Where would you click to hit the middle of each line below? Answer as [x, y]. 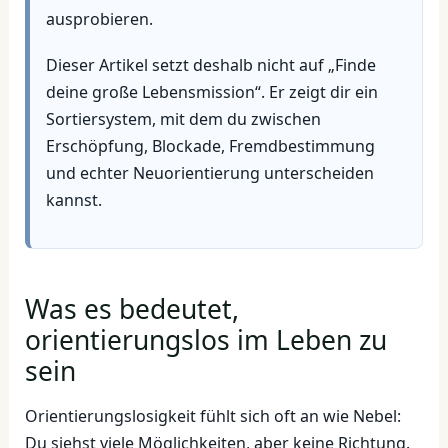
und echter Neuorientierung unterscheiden [209, 172]
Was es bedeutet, [131, 308]
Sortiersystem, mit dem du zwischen [183, 118]
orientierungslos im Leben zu [205, 339]
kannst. [73, 199]
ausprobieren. [99, 19]
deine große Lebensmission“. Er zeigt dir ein [211, 91]
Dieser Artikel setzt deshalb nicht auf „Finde [210, 64]
